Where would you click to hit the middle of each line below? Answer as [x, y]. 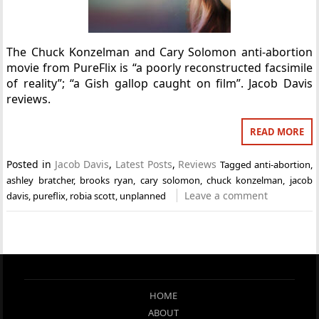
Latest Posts [144, 164]
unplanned [143, 196]
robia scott [93, 196]
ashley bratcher [40, 180]
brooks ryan [107, 180]
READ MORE [277, 132]
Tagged [237, 164]
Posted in [31, 164]
